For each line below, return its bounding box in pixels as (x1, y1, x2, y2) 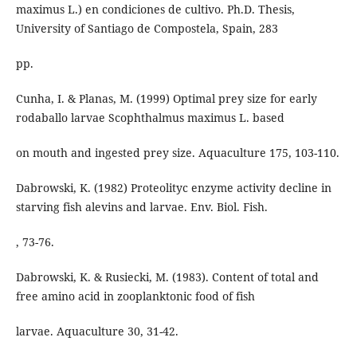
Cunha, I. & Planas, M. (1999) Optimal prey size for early (15, 90, 317, 106)
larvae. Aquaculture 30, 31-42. (15, 323, 178, 339)
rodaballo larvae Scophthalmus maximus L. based (15, 109, 284, 125)
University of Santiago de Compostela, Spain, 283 (15, 20, 278, 36)
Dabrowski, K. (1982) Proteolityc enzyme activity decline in (15, 179, 331, 195)
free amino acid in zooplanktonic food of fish (15, 288, 255, 304)
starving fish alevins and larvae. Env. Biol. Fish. (15, 198, 268, 214)
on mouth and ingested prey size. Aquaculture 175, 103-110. (15, 144, 339, 160)
